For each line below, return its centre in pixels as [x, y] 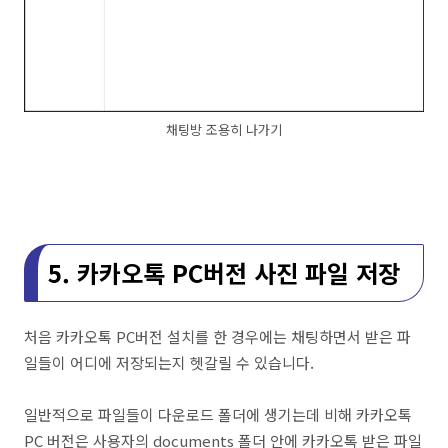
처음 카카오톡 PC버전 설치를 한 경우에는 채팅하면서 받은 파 [217, 336]
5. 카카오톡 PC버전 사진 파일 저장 [224, 272]
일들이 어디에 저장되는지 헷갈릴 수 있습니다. [169, 362]
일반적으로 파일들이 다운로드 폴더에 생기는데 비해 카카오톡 [218, 414]
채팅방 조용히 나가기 [224, 130]
